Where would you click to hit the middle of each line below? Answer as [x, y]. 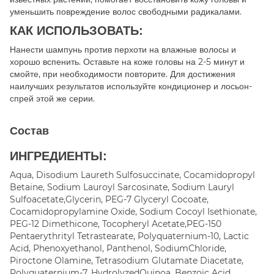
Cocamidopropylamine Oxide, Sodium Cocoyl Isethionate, [133, 211]
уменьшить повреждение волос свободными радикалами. [126, 11]
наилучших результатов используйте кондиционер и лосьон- [131, 86]
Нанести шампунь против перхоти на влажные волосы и [123, 49]
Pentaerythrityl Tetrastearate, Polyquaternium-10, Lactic [129, 236]
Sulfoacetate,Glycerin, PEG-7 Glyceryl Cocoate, [109, 199]
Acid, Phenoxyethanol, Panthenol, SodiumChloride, [118, 248]
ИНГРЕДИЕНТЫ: [58, 156]
